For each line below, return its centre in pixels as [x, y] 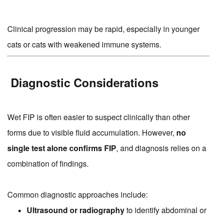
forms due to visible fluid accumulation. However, [92, 133]
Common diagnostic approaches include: [77, 195]
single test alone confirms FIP [62, 148]
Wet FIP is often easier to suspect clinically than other [99, 117]
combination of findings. [48, 164]
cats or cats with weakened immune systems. [84, 45]
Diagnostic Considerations [83, 83]
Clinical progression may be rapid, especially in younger [103, 29]
